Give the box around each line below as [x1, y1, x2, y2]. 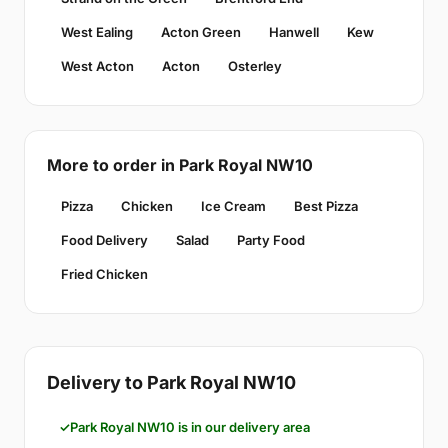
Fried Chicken [61, 266, 148, 283]
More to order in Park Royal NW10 [47, 155, 313, 176]
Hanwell [269, 24, 319, 41]
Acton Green [161, 24, 241, 41]
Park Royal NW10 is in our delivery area [70, 419, 310, 436]
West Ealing [61, 24, 133, 41]
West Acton [61, 58, 134, 75]
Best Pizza [294, 198, 358, 215]
